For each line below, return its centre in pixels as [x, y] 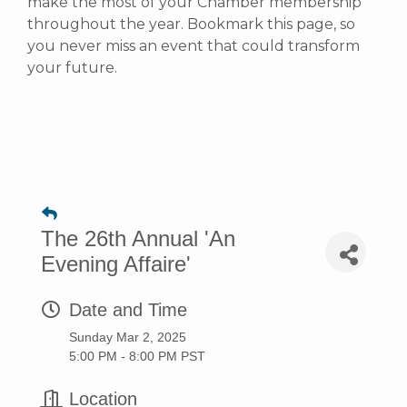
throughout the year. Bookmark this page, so [191, 24]
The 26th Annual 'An [138, 238]
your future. [72, 67]
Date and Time [128, 310]
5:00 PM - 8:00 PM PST [137, 356]
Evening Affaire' [116, 264]
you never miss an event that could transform [194, 45]
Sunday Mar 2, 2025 [128, 337]
